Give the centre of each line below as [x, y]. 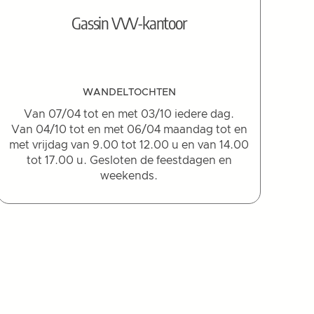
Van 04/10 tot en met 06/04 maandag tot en [129, 129]
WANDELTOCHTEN [129, 92]
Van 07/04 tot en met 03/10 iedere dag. [129, 114]
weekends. [129, 176]
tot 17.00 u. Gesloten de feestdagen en [129, 160]
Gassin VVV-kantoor [129, 23]
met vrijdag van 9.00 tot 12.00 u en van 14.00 [129, 145]
